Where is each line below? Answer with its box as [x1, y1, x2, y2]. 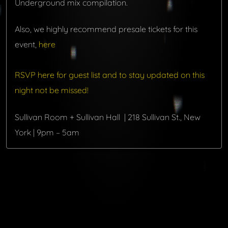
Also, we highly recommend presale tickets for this [15, 24, 197, 35]
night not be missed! [15, 85, 89, 96]
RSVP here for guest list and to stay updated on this [15, 70, 205, 80]
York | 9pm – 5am [15, 127, 79, 137]
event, [15, 39, 39, 50]
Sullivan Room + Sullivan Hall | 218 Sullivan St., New [15, 111, 201, 122]
